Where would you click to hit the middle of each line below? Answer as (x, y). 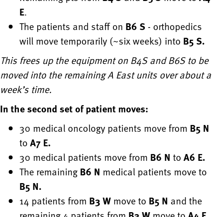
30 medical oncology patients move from (105, 128)
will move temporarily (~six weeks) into (101, 41)
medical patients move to (154, 172)
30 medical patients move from (85, 157)
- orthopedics (174, 26)
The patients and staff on (72, 26)
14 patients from (54, 201)
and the (185, 201)
